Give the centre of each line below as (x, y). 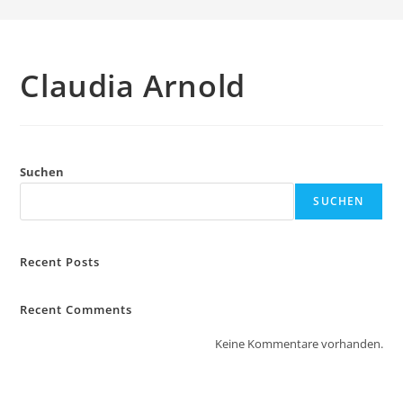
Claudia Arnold (133, 85)
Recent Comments (76, 309)
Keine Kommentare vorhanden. (299, 344)
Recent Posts (60, 262)
